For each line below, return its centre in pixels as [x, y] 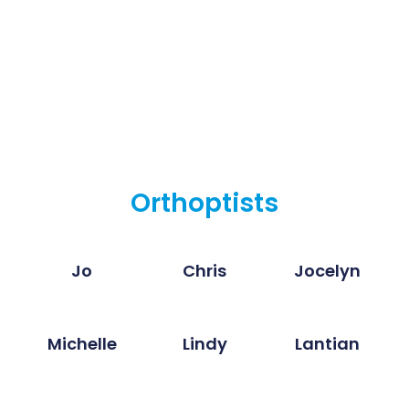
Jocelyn [327, 271]
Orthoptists [204, 203]
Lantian [327, 343]
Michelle [82, 343]
